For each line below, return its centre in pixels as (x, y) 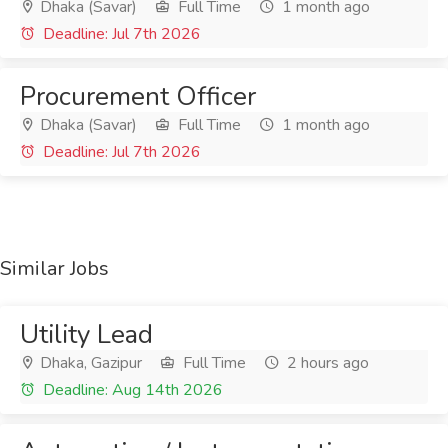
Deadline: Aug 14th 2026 (131, 390)
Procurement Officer (138, 96)
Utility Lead (86, 334)
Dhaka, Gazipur (89, 363)
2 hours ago (326, 363)
